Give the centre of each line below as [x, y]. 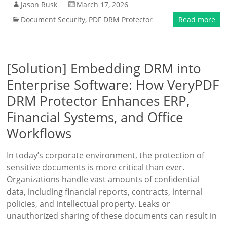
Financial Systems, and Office [95, 117]
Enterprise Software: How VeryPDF [113, 85]
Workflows [39, 133]
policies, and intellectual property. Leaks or [89, 204]
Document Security [53, 20]
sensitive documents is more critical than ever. [96, 167]
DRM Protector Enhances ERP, [98, 101]
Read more [197, 20]
